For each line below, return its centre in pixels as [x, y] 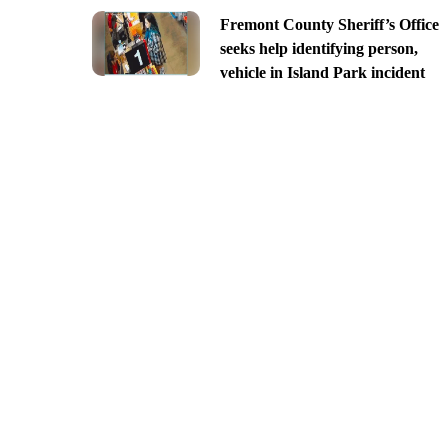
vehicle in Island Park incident [322, 72]
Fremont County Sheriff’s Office [329, 24]
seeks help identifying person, [318, 48]
